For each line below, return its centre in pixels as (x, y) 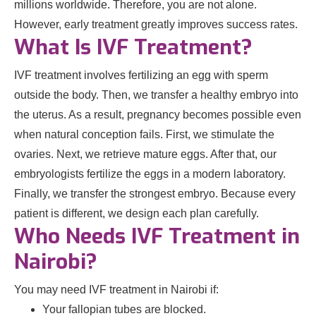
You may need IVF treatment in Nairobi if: (116, 290)
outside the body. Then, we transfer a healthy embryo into (156, 95)
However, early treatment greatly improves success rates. (156, 25)
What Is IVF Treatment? (133, 48)
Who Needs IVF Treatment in (157, 237)
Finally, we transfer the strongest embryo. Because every (155, 194)
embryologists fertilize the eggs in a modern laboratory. (150, 174)
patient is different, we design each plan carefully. (136, 214)
